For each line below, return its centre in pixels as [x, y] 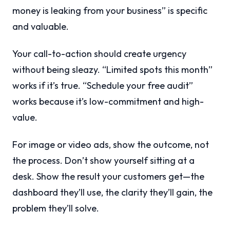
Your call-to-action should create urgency [99, 54]
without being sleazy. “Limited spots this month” [112, 70]
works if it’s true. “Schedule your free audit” [103, 86]
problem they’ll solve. [56, 208]
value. [25, 118]
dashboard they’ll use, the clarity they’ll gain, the [112, 193]
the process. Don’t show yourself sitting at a [103, 161]
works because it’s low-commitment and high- [108, 102]
